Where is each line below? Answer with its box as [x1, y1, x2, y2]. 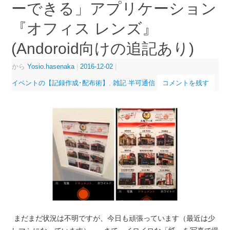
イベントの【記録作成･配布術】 [11, 79, 109, 87]
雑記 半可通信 [112, 79, 155, 87]
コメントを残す [162, 79, 209, 87]
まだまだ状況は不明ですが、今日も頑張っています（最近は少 [13, 214, 215, 222]
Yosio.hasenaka [27, 63, 74, 71]
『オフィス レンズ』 [11, 20, 158, 37]
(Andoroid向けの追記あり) [11, 40, 194, 57]
